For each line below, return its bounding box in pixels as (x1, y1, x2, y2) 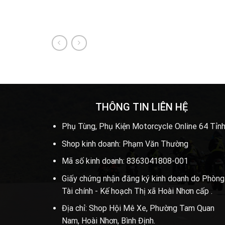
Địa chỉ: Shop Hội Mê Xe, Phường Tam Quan (61, 203, 214, 213)
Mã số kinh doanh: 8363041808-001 (61, 156, 188, 166)
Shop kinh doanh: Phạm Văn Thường (61, 139, 188, 149)
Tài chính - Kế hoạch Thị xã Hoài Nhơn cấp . (61, 186, 212, 196)
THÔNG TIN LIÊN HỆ (95, 101, 188, 114)
